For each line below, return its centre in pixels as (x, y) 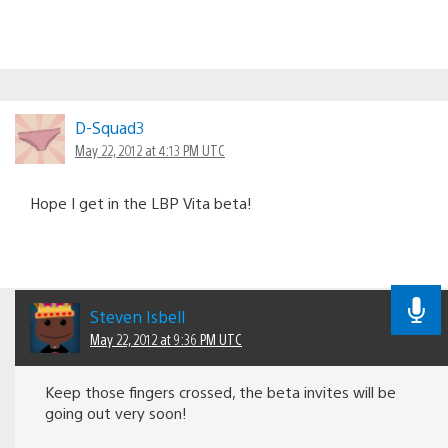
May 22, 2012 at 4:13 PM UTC (150, 149)
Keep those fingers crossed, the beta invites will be (220, 391)
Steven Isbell (137, 316)
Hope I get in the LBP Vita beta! (141, 202)
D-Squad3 (110, 127)
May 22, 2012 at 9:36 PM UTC (166, 338)
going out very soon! (116, 412)
